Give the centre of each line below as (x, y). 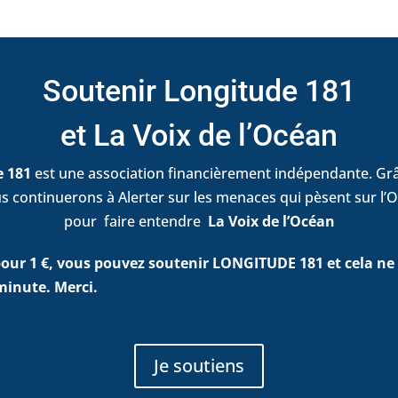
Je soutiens (199, 366)
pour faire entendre (135, 222)
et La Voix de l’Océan (199, 135)
